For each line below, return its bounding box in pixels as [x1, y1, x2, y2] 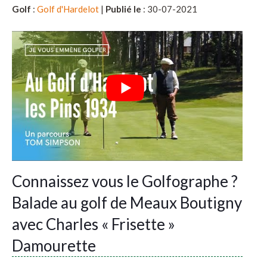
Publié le [105, 4, 141, 15]
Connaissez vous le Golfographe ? [12, 172, 238, 191]
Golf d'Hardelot [37, 4, 99, 15]
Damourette [12, 236, 96, 256]
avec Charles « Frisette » [12, 215, 175, 234]
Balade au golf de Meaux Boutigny [12, 193, 242, 213]
